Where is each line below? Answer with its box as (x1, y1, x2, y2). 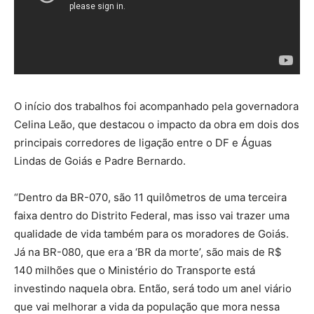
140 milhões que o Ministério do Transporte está (14, 264, 255, 278)
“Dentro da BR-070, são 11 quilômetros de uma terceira (14, 191, 287, 205)
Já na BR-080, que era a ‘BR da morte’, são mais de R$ (14, 245, 282, 259)
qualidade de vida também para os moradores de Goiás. (14, 227, 289, 241)
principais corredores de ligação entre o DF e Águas (14, 136, 272, 150)
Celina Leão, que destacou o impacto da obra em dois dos (14, 118, 299, 132)
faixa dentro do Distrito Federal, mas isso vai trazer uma (14, 209, 289, 223)
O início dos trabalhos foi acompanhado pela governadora (14, 100, 299, 114)
